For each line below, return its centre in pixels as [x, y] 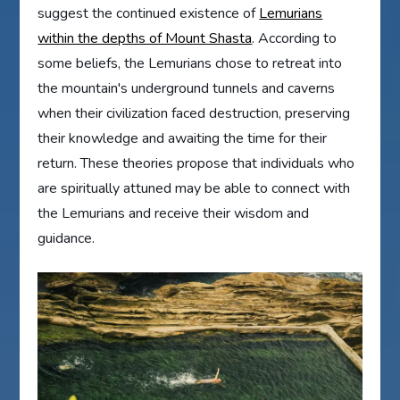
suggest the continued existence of [149, 13]
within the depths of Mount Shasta [145, 38]
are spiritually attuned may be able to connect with [194, 188]
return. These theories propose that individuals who [196, 163]
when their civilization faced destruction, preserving [194, 113]
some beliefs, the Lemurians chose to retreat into [190, 63]
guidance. [67, 238]
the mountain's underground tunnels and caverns [187, 88]
